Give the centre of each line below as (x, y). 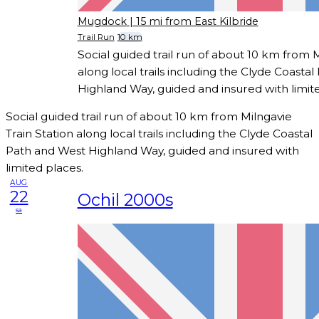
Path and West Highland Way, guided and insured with (152, 150)
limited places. (45, 167)
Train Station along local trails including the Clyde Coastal (159, 133)
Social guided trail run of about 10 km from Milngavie (149, 116)
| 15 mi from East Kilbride (194, 22)
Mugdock (102, 22)
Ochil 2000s (125, 200)
